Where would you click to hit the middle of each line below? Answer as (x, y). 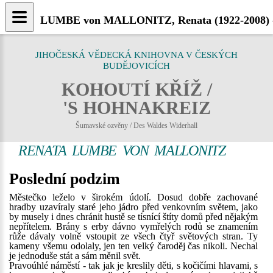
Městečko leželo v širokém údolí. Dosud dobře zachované (133, 197)
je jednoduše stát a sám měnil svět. (75, 256)
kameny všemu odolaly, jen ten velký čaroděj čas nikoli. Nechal (133, 246)
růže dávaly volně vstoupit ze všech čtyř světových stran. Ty (133, 236)
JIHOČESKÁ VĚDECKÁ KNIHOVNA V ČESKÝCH (136, 55)
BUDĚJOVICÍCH (136, 66)
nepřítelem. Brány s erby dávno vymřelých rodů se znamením (133, 226)
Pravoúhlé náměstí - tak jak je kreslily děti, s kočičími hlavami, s (133, 265)
